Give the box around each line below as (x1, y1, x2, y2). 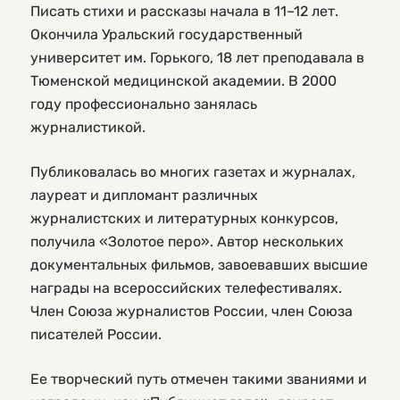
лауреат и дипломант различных (30, 186, 258, 204)
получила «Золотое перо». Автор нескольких (30, 232, 344, 250)
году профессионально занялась (30, 95, 257, 112)
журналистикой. (30, 118, 149, 136)
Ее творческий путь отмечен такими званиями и (30, 370, 367, 387)
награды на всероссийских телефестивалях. (30, 279, 342, 296)
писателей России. (30, 325, 165, 343)
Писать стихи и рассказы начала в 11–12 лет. (30, 2, 338, 20)
